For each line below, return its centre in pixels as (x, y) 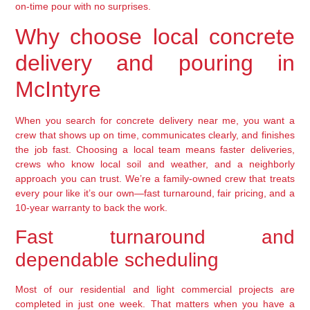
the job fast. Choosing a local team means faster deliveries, (155, 150)
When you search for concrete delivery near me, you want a (155, 121)
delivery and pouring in (155, 63)
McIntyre (58, 90)
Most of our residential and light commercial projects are (155, 289)
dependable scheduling (117, 259)
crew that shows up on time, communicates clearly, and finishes (155, 135)
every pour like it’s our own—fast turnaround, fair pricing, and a (155, 193)
